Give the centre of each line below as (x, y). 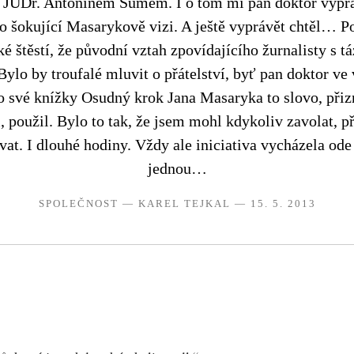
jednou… (177, 168)
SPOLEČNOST (78, 203)
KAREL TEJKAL (184, 203)
